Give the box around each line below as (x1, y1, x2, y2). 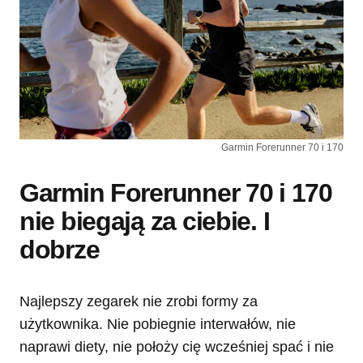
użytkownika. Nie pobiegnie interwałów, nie (19, 316, 296, 333)
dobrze (19, 235, 100, 265)
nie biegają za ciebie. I (19, 207, 270, 237)
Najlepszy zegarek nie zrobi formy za (19, 293, 258, 310)
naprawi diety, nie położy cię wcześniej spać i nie (19, 339, 334, 356)
